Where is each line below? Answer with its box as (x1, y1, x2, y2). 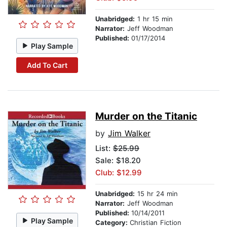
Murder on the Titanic (95, 110, 197, 123)
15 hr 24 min (135, 190, 178, 198)
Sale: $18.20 (95, 156, 141, 166)
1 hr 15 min (135, 15, 173, 23)
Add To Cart (26, 60, 67, 69)
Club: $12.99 (95, 168, 142, 178)
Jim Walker (108, 128, 150, 139)
